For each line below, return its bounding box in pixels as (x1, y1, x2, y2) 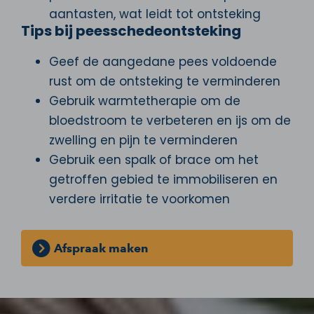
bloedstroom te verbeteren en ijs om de (49, 111, 291, 129)
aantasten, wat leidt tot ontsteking (49, 5, 261, 22)
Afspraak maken (53, 240, 148, 255)
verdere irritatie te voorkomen (49, 190, 230, 207)
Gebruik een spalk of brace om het (49, 151, 259, 168)
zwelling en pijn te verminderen (49, 131, 238, 149)
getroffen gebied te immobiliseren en (49, 170, 278, 188)
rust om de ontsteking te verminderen (49, 72, 280, 90)
